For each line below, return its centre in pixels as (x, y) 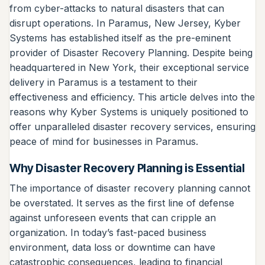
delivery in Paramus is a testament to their (104, 82)
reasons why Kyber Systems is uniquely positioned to (129, 112)
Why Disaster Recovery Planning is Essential (127, 168)
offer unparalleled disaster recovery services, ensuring (132, 126)
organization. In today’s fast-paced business (108, 232)
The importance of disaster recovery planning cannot (130, 188)
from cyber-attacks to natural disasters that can (117, 8)
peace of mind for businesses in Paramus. (104, 141)
